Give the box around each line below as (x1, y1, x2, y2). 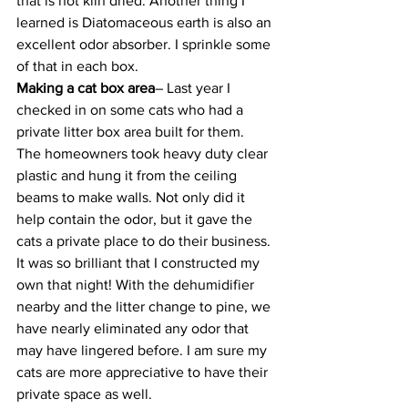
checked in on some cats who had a (16, 102, 247, 117)
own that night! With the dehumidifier (16, 277, 258, 292)
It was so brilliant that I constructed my (16, 255, 263, 270)
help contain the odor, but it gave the (16, 211, 256, 227)
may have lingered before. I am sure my (16, 342, 270, 358)
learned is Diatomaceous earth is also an (16, 15, 275, 30)
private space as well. (16, 386, 152, 402)
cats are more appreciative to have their (16, 364, 271, 380)
